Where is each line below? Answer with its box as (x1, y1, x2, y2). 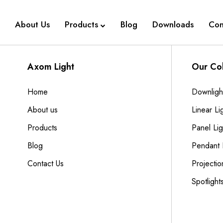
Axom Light (27, 60, 74, 73)
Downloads (152, 18, 194, 30)
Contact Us (27, 158, 64, 169)
